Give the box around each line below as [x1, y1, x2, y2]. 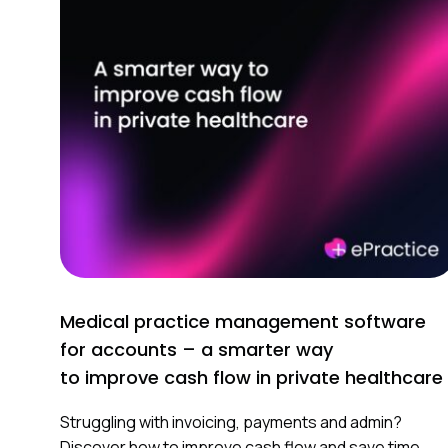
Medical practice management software [60, 308, 426, 334]
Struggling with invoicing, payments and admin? [60, 410, 402, 433]
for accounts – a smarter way [60, 336, 333, 362]
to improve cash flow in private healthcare [60, 364, 443, 390]
